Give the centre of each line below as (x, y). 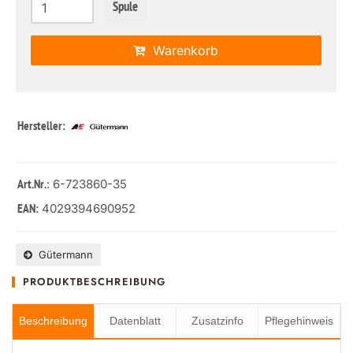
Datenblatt (135, 321)
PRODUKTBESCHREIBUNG (94, 282)
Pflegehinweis (299, 321)
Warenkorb (182, 50)
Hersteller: (43, 127)
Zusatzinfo (217, 321)
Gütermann (63, 255)
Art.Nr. (32, 185)
